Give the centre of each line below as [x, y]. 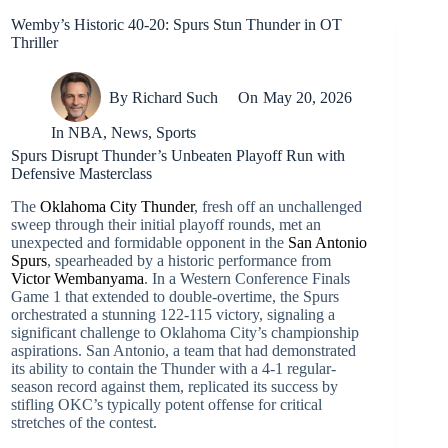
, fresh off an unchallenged [278, 206]
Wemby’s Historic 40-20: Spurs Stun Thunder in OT [176, 24]
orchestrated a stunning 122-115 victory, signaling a [173, 314]
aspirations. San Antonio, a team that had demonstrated [183, 350]
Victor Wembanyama [77, 278]
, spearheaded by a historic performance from [189, 260]
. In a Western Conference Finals [247, 278]
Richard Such [175, 97]
